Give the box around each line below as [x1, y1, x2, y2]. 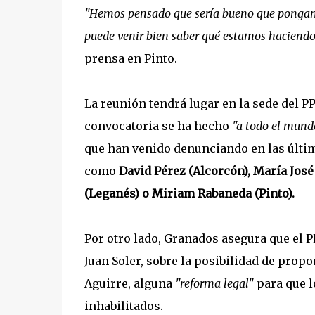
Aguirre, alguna [84, 276, 175, 290]
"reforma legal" [174, 276, 254, 290]
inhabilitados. [84, 299, 163, 313]
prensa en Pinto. [84, 51, 177, 65]
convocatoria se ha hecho [84, 119, 232, 133]
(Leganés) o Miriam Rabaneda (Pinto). [84, 186, 295, 200]
